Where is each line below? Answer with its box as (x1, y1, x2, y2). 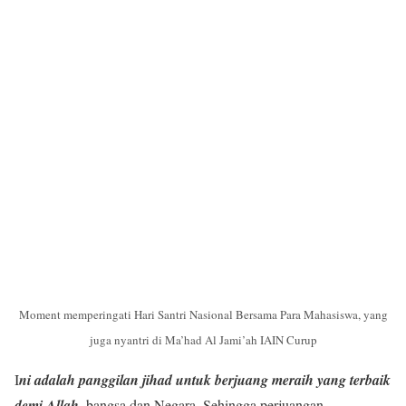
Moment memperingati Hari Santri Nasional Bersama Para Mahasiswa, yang (18, 305, 388, 323)
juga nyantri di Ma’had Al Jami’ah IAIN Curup (89, 331, 317, 348)
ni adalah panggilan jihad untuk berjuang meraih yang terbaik (19, 369, 391, 390)
